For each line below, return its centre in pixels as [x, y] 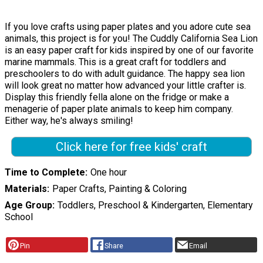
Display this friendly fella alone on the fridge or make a [117, 97]
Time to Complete [45, 173]
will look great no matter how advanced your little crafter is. [125, 86]
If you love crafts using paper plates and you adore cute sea [128, 27]
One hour [108, 173]
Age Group [28, 205]
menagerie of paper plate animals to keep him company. [119, 109]
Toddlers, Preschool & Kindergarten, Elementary [155, 205]
